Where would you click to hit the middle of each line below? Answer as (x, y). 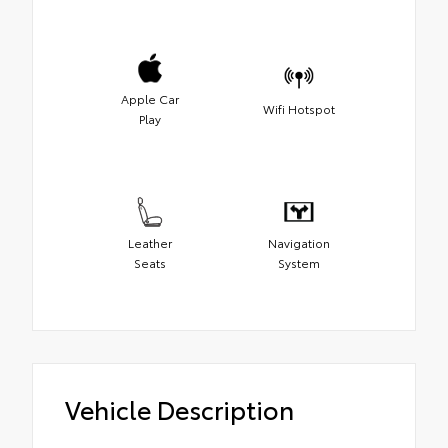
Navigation (298, 243)
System (298, 263)
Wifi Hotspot (298, 109)
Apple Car (149, 99)
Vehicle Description (179, 409)
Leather (149, 243)
